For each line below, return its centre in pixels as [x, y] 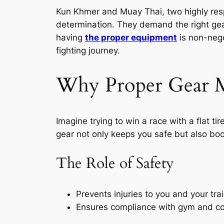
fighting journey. [88, 51]
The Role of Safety [115, 164]
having [70, 38]
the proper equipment [131, 38]
